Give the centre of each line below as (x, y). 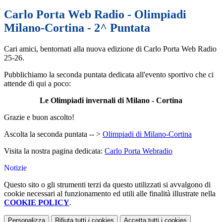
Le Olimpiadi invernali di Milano (95, 101)
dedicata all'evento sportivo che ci (161, 75)
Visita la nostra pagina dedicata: (54, 151)
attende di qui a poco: (37, 84)
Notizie (15, 168)
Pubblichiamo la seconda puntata (56, 75)
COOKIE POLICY (37, 203)
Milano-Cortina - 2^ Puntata (77, 28)
